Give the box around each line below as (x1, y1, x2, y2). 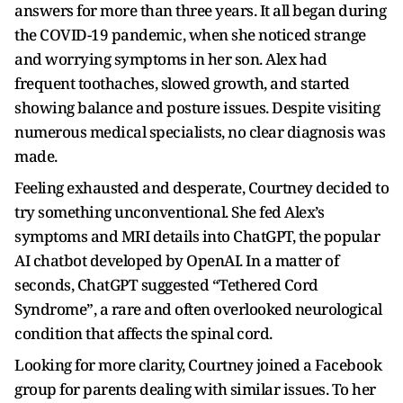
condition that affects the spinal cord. (14, 323, 273, 344)
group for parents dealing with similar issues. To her (14, 379, 376, 399)
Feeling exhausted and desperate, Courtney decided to (14, 177, 389, 198)
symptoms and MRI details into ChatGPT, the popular (14, 226, 380, 246)
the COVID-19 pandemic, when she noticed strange (14, 24, 366, 45)
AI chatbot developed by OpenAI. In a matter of (14, 250, 338, 271)
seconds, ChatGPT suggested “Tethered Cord (14, 274, 318, 295)
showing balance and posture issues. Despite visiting (14, 97, 380, 118)
